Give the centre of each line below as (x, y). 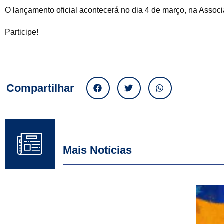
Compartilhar (41, 88)
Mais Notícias (97, 150)
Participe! (22, 32)
